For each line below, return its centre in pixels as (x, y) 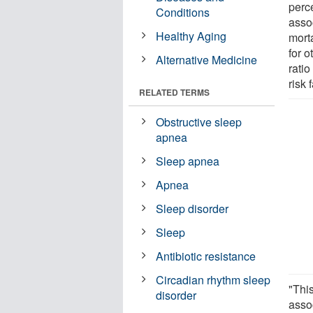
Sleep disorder (192, 208)
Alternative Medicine (207, 59)
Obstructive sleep (199, 122)
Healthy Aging (191, 36)
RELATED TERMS (174, 92)
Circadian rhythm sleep (213, 279)
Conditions (183, 12)
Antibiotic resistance (206, 256)
